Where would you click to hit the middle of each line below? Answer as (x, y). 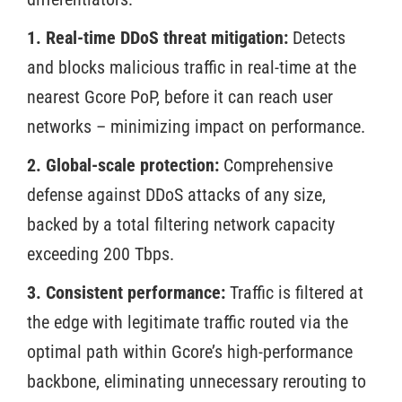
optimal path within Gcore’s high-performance (190, 351)
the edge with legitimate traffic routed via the (188, 322)
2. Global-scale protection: (125, 165)
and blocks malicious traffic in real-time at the (192, 67)
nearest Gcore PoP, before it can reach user (180, 96)
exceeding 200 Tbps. (103, 253)
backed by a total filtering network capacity (181, 224)
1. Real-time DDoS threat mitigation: (157, 37)
